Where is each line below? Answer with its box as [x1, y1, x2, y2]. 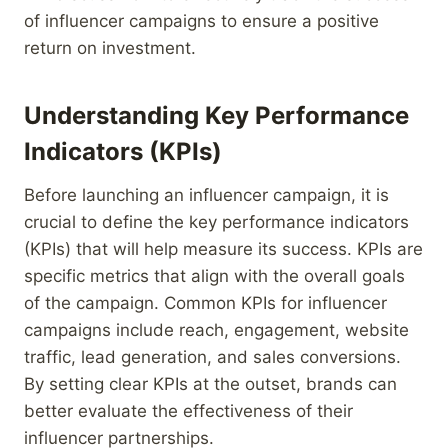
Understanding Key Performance [24, 100, 409, 130]
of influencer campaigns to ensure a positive [24, 10, 379, 31]
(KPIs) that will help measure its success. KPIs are [24, 238, 423, 259]
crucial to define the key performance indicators [24, 211, 409, 232]
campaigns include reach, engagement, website [24, 319, 409, 340]
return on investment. [24, 37, 196, 58]
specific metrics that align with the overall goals [24, 265, 405, 286]
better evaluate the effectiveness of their [24, 400, 353, 421]
